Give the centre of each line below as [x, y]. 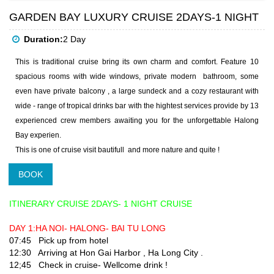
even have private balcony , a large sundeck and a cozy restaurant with [137, 91]
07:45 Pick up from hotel [59, 241]
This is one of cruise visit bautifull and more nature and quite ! [117, 150]
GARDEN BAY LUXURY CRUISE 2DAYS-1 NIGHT [134, 17]
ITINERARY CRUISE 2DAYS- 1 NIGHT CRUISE [102, 204]
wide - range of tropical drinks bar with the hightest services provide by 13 [137, 106]
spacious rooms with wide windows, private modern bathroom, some [137, 77]
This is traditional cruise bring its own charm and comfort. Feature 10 [137, 62]
